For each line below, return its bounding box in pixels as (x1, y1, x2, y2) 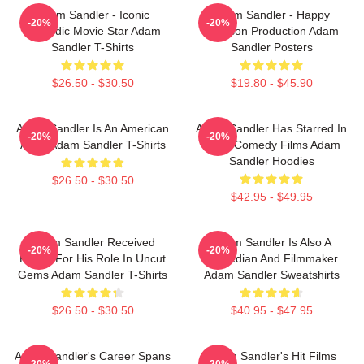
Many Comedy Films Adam (202, 137, 340, 151)
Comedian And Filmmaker (205, 251, 338, 265)
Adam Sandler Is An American (16, 121, 169, 135)
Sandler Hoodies (228, 154, 314, 167)
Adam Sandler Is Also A (211, 235, 331, 249)
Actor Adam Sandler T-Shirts (19, 137, 166, 151)
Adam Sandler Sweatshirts (203, 267, 340, 281)
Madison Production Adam (204, 24, 339, 37)
